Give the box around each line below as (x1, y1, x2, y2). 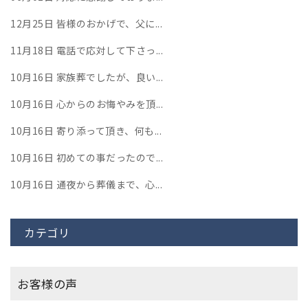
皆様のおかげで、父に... (54, 16, 162, 31)
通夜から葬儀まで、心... (54, 177, 162, 192)
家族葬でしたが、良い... (54, 70, 163, 85)
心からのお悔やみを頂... (54, 97, 163, 111)
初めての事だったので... (54, 151, 163, 165)
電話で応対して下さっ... (54, 43, 163, 58)
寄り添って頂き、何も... (54, 124, 162, 138)
